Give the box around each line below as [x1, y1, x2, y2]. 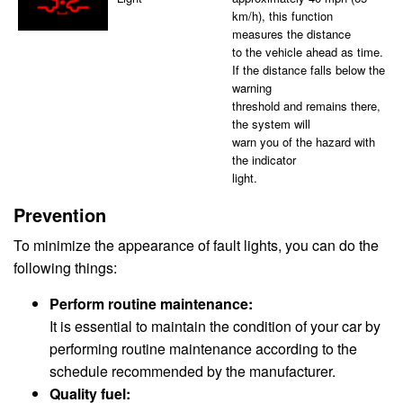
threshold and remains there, [231, 97, 381, 115]
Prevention [13, 201, 106, 228]
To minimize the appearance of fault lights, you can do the [13, 235, 379, 256]
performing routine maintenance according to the [49, 338, 357, 360]
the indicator [231, 151, 296, 169]
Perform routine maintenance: [49, 293, 253, 315]
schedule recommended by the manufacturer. [49, 361, 336, 382]
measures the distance [231, 25, 351, 43]
